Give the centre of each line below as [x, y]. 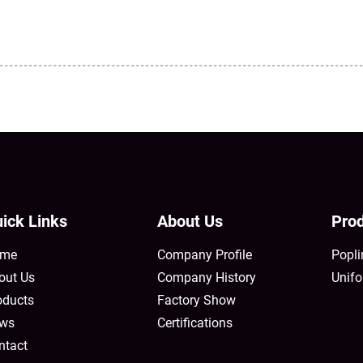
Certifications [195, 323]
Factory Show [196, 301]
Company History [207, 278]
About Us [190, 222]
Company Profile [205, 255]
